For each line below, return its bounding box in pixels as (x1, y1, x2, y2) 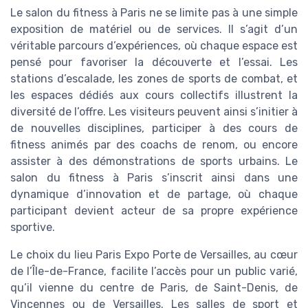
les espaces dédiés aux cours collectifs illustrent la (10, 89, 298, 102)
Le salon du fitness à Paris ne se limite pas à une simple (10, 6, 298, 19)
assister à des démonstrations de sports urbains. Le (10, 155, 298, 168)
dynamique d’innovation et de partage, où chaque (10, 188, 298, 201)
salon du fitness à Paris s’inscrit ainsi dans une (10, 171, 298, 184)
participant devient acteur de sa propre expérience (10, 204, 298, 217)
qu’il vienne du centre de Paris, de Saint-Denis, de (10, 281, 298, 294)
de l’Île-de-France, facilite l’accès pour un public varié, (10, 265, 298, 278)
